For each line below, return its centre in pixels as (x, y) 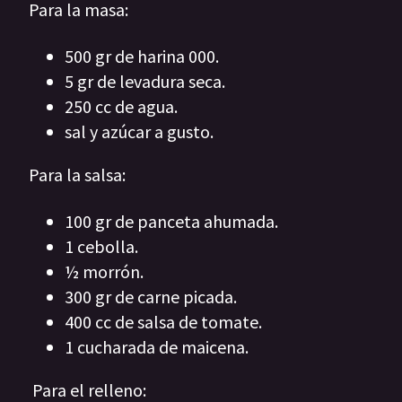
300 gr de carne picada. (151, 297)
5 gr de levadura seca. (145, 82)
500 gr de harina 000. (142, 57)
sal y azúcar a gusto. (139, 132)
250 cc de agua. (121, 107)
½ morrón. (104, 272)
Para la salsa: (77, 175)
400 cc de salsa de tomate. (163, 322)
